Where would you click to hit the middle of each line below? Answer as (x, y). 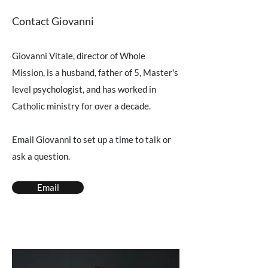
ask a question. (42, 156)
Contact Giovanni (53, 21)
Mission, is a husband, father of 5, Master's (95, 72)
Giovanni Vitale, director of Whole (79, 56)
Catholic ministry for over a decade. (81, 106)
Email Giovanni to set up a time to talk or (92, 139)
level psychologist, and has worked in (84, 89)
